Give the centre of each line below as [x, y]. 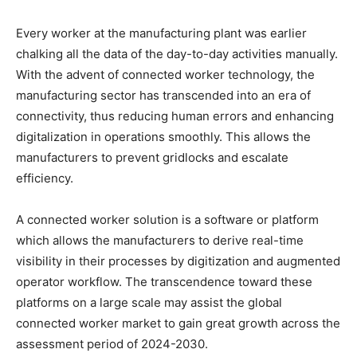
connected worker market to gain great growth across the [178, 323]
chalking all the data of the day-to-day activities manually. [177, 53]
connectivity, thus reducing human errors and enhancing [175, 116]
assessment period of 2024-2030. [112, 343]
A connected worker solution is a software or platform [167, 219]
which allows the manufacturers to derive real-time [160, 240]
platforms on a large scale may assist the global [149, 302]
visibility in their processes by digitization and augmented [178, 261]
